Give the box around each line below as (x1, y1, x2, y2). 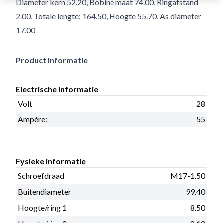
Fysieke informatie (16, 156, 86, 166)
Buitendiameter (18, 186, 71, 196)
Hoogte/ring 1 (18, 202, 67, 212)
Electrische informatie (16, 84, 98, 94)
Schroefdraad (18, 170, 64, 180)
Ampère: (18, 114, 47, 124)
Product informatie (16, 55, 88, 65)
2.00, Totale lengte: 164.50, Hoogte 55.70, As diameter (16, 11, 201, 21)
